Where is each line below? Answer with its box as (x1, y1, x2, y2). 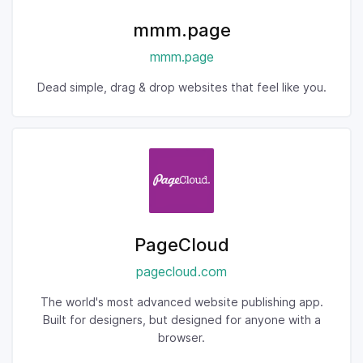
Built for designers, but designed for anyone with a (42, 313, 321, 327)
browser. (158, 331, 205, 344)
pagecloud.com (136, 263, 227, 280)
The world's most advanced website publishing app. (40, 295, 323, 309)
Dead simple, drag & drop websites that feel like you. (36, 80, 327, 94)
